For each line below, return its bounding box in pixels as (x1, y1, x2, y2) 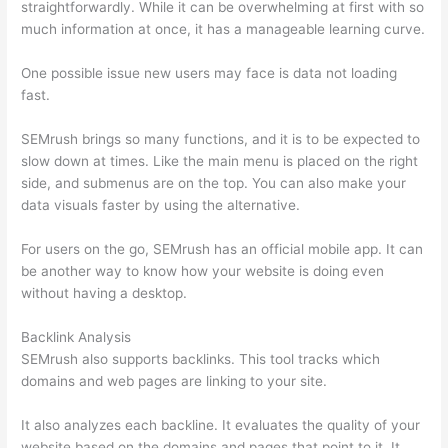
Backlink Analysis (21, 328, 132, 345)
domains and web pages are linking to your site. (21, 372, 328, 389)
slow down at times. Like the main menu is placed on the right (21, 152, 419, 169)
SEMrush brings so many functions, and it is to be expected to (21, 130, 421, 147)
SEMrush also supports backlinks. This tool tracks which (21, 350, 381, 367)
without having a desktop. (21, 284, 188, 301)
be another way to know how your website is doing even (21, 262, 385, 279)
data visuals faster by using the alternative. (21, 196, 301, 213)
